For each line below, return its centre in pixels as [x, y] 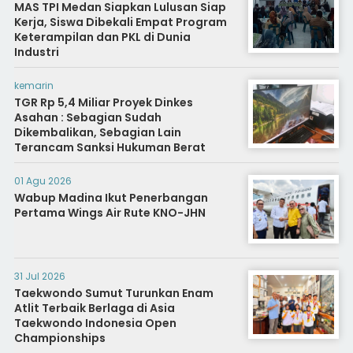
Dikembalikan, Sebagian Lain [97, 133]
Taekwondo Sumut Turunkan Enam [113, 294]
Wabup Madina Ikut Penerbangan [111, 198]
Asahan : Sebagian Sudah [87, 118]
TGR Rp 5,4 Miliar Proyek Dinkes [103, 103]
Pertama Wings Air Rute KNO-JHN [110, 213]
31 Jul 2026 [39, 277]
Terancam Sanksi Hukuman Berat [110, 148]
